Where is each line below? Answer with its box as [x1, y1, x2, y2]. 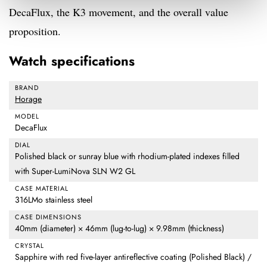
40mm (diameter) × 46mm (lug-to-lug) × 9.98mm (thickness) [15, 222, 224, 235]
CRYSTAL [15, 241, 44, 251]
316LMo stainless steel [15, 194, 92, 206]
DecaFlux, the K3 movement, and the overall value [9, 5, 228, 20]
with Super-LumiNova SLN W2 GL [15, 165, 135, 178]
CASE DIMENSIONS [15, 212, 82, 222]
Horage [15, 93, 42, 105]
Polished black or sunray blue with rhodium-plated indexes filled [15, 150, 240, 163]
